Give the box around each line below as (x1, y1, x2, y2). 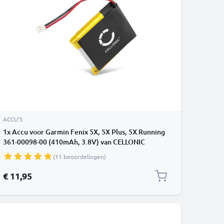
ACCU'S (3, 115, 22, 123)
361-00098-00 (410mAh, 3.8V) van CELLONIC (3, 137, 145, 146)
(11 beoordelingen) (53, 152, 106, 160)
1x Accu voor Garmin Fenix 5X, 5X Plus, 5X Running (3, 127, 165, 136)
